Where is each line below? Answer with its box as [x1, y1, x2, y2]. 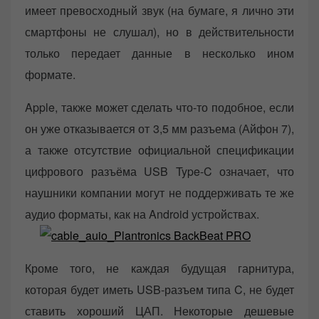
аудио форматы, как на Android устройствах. [25, 206, 259, 223]
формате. [25, 66, 75, 83]
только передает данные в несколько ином [25, 45, 294, 62]
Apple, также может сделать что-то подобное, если [25, 99, 294, 116]
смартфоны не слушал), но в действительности [25, 23, 294, 41]
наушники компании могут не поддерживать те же [25, 184, 294, 202]
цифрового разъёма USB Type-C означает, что [25, 163, 294, 180]
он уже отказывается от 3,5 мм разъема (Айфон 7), [25, 120, 294, 137]
